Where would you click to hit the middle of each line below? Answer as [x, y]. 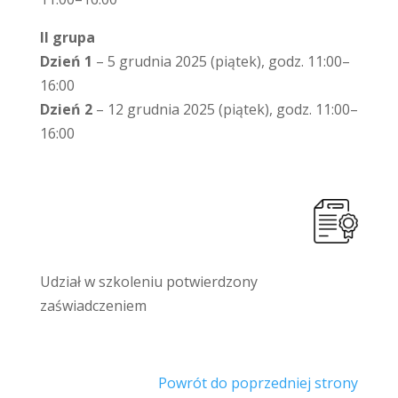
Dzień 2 [66, 109]
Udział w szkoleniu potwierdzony [148, 282]
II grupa [67, 37]
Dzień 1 [66, 61]
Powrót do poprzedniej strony [259, 383]
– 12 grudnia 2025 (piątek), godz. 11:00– [225, 109]
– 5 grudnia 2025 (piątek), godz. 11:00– [221, 61]
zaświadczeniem [93, 306]
